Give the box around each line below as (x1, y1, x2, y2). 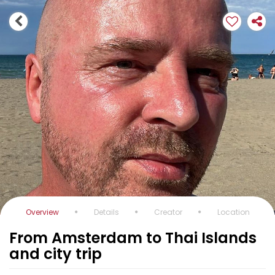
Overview (25, 207, 59, 217)
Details (93, 207, 119, 217)
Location (217, 207, 250, 217)
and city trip (9, 244, 102, 264)
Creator (153, 207, 182, 217)
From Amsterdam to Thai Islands (9, 228, 257, 248)
